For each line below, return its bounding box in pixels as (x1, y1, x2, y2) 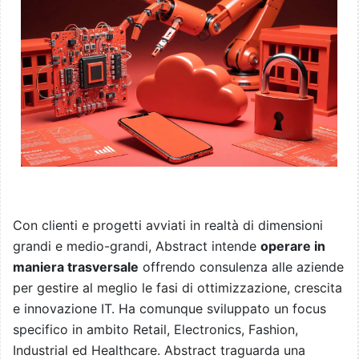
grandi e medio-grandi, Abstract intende (13, 238, 260, 255)
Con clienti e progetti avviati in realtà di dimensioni (13, 217, 323, 234)
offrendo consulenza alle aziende (139, 259, 344, 276)
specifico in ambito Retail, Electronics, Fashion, (13, 321, 298, 338)
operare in (260, 238, 325, 255)
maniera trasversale (13, 259, 139, 276)
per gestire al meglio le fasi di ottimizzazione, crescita (13, 280, 342, 296)
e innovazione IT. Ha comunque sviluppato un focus (13, 301, 326, 317)
